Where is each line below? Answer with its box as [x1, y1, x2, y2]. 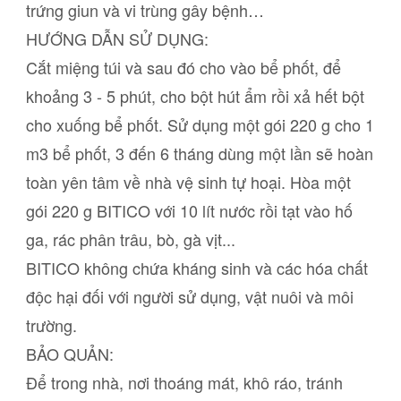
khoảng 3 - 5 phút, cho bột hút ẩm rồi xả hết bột [25, 84, 364, 108]
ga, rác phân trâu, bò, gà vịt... [25, 227, 235, 252]
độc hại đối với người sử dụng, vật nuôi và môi [25, 285, 354, 309]
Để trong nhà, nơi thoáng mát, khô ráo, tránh [25, 371, 343, 395]
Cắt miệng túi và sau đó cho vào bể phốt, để [25, 55, 341, 80]
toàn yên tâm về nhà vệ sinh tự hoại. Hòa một [25, 170, 351, 194]
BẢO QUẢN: [25, 342, 118, 366]
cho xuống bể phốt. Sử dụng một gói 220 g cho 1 [25, 113, 374, 137]
